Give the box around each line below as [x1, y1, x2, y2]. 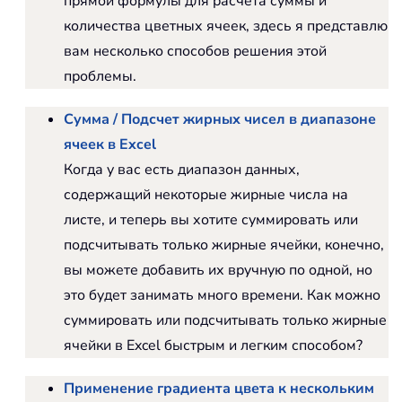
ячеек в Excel [64, 135, 156, 155]
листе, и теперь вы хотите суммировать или [64, 210, 358, 231]
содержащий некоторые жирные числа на [64, 185, 348, 205]
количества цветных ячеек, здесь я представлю [64, 16, 388, 37]
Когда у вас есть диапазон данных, [64, 160, 300, 180]
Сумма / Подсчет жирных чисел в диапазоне [64, 109, 376, 130]
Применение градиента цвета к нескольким [64, 379, 374, 399]
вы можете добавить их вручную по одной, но [64, 260, 372, 281]
